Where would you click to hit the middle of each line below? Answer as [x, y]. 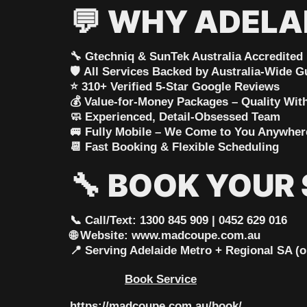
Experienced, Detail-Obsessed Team [183, 117]
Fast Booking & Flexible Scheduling [182, 147]
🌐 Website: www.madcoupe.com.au [165, 236]
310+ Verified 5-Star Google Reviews [181, 87]
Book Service [161, 280]
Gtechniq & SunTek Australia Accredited [194, 57]
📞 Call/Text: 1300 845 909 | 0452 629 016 [179, 221]
